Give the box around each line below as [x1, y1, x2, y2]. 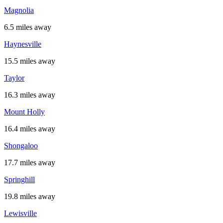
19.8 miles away [4, 192, 55, 201]
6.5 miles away [4, 23, 51, 31]
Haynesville [4, 40, 41, 48]
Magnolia [4, 6, 34, 14]
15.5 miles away [4, 57, 55, 65]
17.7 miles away [4, 158, 55, 167]
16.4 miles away [4, 124, 55, 133]
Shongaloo [4, 141, 38, 150]
